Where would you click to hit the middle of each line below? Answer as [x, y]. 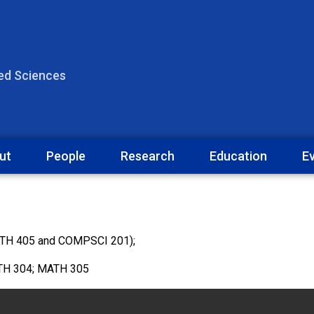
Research [148, 156]
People [66, 156]
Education [238, 156]
